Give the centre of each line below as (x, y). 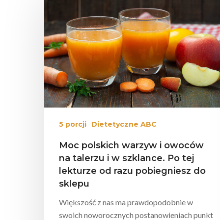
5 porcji (73, 124)
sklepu (74, 183)
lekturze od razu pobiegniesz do (132, 171)
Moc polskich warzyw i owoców (131, 145)
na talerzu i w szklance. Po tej (126, 158)
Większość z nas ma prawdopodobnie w (126, 202)
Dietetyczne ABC (124, 124)
